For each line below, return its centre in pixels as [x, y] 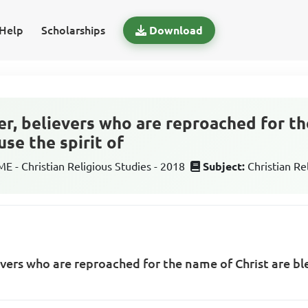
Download [176, 30]
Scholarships [73, 30]
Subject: [224, 166]
